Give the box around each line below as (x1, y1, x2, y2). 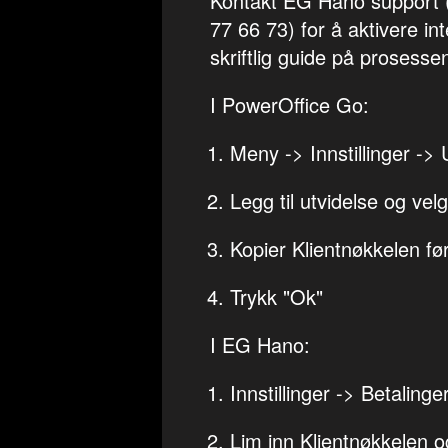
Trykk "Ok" (230, 282, 323, 311)
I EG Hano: (210, 330, 310, 359)
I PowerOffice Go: (210, 90, 369, 119)
